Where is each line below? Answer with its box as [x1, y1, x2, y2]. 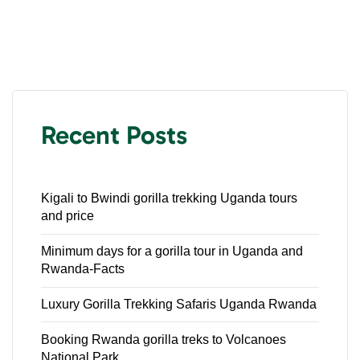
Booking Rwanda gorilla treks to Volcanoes [41, 332, 286, 346]
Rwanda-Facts [41, 262, 125, 276]
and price [41, 209, 94, 223]
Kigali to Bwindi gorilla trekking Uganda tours [41, 191, 297, 206]
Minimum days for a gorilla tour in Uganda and [41, 244, 303, 259]
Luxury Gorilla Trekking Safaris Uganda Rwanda [41, 297, 317, 311]
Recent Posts [41, 120, 187, 151]
